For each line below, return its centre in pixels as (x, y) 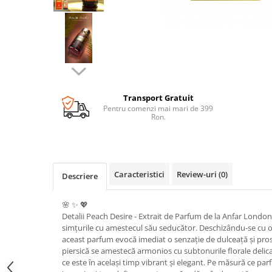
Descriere (80, 176)
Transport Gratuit (158, 98)
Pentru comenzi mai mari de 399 (158, 108)
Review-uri (198, 174)
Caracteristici (139, 174)
